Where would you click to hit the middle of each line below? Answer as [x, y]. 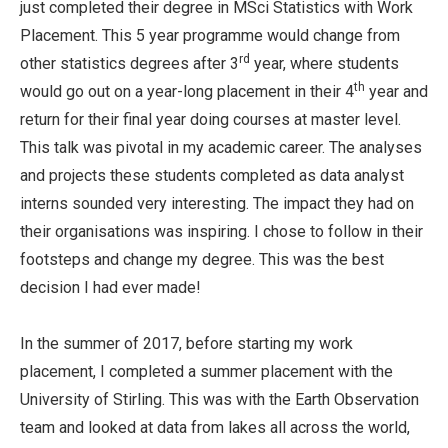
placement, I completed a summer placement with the [206, 371]
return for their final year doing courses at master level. [210, 119]
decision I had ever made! [110, 287]
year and [396, 91]
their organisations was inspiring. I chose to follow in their [221, 231]
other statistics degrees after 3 [129, 63]
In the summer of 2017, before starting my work [186, 343]
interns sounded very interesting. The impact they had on [217, 203]
